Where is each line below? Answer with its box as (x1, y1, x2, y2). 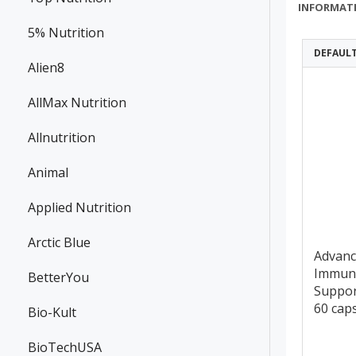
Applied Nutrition (28, 199, 131, 217)
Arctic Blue (28, 234, 91, 252)
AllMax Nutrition (28, 94, 126, 112)
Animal (28, 164, 68, 182)
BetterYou (28, 269, 89, 287)
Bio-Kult (28, 304, 76, 322)
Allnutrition (28, 129, 95, 147)
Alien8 (28, 59, 64, 77)
